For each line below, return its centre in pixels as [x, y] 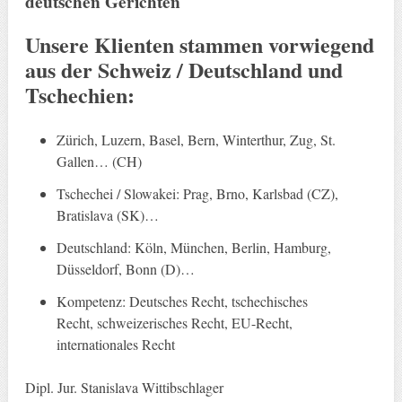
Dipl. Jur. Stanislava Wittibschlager [124, 388]
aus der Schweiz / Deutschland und [184, 70]
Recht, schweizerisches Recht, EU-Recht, [175, 323]
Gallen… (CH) [100, 162]
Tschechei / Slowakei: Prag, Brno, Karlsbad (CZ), [198, 194]
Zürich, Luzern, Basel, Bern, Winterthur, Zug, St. [197, 140]
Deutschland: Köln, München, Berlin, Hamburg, [194, 248]
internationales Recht [116, 345]
